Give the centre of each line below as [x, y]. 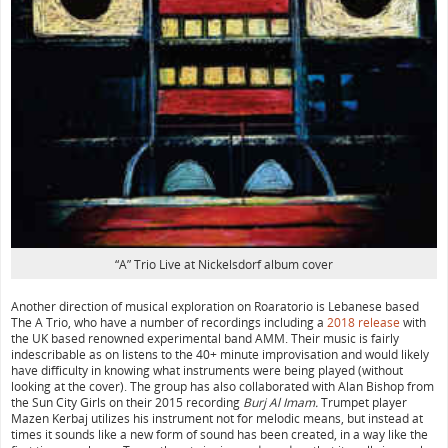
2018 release [363, 322]
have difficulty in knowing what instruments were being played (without [207, 370]
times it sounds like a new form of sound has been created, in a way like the [219, 434]
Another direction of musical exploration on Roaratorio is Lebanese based [215, 306]
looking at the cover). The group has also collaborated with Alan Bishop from [222, 386]
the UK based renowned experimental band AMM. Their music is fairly [205, 338]
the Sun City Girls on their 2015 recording [127, 402]
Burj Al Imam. [282, 402]
